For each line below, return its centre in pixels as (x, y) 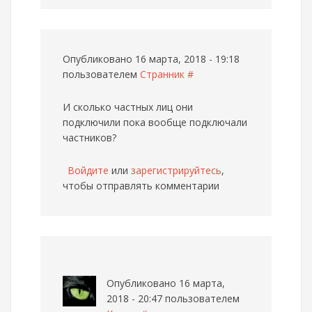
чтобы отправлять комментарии (141, 186)
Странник (162, 74)
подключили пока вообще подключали (155, 122)
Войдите (88, 170)
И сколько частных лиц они (128, 107)
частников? (89, 138)
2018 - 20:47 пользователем (173, 298)
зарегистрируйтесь (176, 170)
